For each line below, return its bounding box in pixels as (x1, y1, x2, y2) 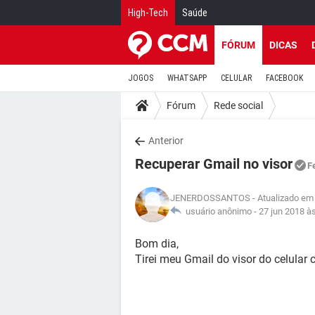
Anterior (148, 135, 184, 146)
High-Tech (128, 7, 168, 18)
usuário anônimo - (181, 206, 259, 217)
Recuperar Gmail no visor (135, 155, 292, 172)
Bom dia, (135, 237, 179, 250)
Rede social (214, 99, 263, 111)
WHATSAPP (167, 73, 207, 83)
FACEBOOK (266, 73, 303, 83)
